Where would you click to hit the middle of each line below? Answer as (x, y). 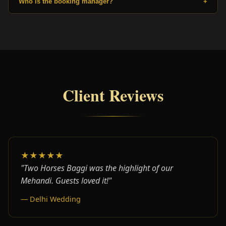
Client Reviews (113, 95)
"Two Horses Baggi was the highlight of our (97, 168)
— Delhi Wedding (51, 199)
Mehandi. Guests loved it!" (66, 180)
